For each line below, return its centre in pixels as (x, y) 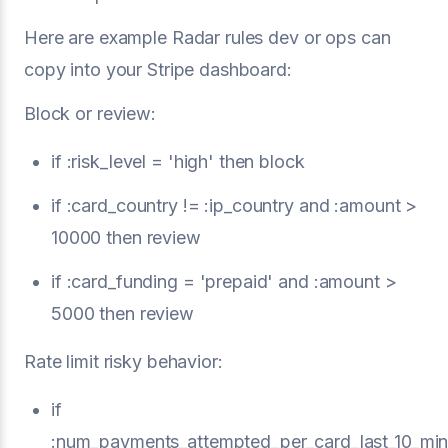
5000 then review (122, 313)
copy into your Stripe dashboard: (158, 69)
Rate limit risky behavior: (123, 361)
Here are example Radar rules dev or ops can (207, 37)
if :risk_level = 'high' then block (178, 161)
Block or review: (90, 113)
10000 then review (126, 237)
